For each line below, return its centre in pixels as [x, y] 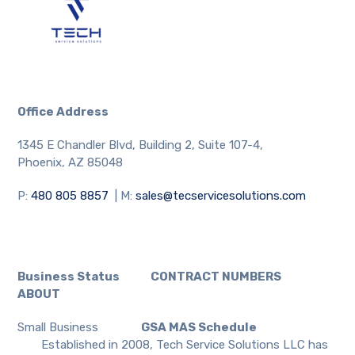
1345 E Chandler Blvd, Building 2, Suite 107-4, [141, 145]
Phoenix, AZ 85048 [71, 162]
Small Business [58, 327]
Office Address [63, 111]
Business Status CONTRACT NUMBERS [157, 276]
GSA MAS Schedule [178, 327]
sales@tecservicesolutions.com [221, 195]
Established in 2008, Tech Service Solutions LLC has [185, 344]
